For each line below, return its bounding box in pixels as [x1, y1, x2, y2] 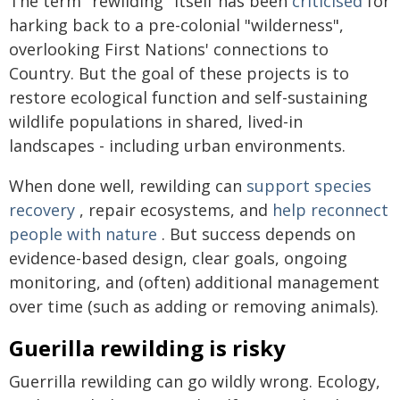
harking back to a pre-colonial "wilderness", [9, 14, 344, 37]
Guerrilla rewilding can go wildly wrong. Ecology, [9, 371, 380, 393]
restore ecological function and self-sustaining [9, 87, 368, 109]
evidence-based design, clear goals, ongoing [9, 247, 347, 270]
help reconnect [272, 199, 388, 221]
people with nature [9, 223, 157, 246]
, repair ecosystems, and [75, 199, 272, 221]
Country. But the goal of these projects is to [9, 62, 349, 85]
